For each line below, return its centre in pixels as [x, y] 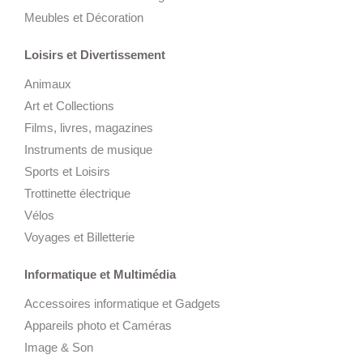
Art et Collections [69, 105]
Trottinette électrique [77, 193]
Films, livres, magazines [89, 127]
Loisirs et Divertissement [95, 54]
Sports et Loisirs [67, 171]
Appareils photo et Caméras [98, 325]
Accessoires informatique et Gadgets [122, 303]
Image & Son [59, 347]
